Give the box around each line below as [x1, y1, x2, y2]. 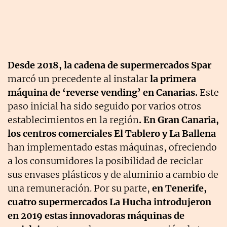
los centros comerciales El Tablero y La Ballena [8, 128, 216, 140]
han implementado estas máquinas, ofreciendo [8, 141, 217, 154]
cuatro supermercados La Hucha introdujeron [8, 196, 211, 208]
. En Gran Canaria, [139, 114, 219, 126]
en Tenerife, [152, 182, 207, 195]
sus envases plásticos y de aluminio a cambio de [8, 169, 218, 181]
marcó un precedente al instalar [8, 73, 150, 85]
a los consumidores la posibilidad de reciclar [8, 155, 203, 167]
